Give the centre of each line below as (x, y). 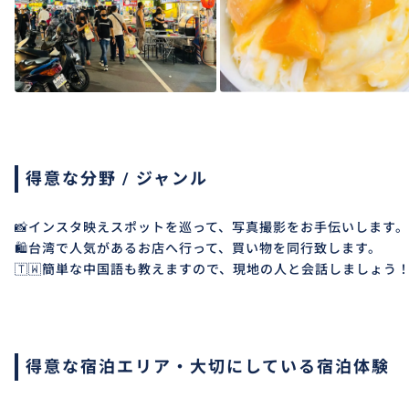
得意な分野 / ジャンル (117, 179)
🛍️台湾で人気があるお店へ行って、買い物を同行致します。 (198, 249)
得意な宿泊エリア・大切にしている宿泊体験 (208, 367)
